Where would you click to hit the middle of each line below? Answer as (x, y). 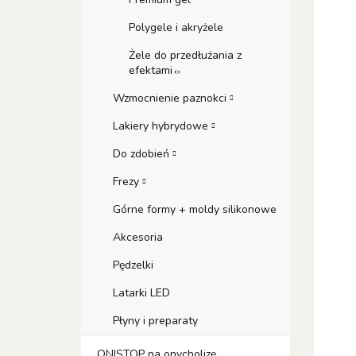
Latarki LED (141, 293)
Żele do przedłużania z (185, 55)
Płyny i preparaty (155, 321)
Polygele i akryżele (176, 27)
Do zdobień (143, 154)
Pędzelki (133, 265)
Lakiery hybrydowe (162, 126)
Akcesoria (138, 237)
